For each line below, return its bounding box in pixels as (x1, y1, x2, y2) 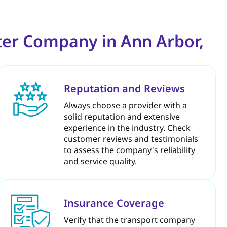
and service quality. (63, 155, 137, 167)
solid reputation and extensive (63, 110, 180, 122)
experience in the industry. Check (63, 122, 191, 133)
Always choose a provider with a (63, 99, 187, 111)
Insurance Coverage (63, 196, 164, 210)
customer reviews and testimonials (63, 133, 198, 144)
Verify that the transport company (63, 214, 195, 225)
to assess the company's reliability (63, 144, 195, 156)
